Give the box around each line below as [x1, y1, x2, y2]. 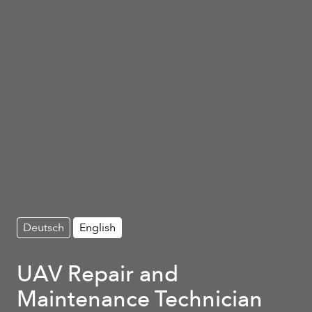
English [79, 220, 116, 236]
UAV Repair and [17, 259, 178, 290]
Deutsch [23, 220, 64, 236]
